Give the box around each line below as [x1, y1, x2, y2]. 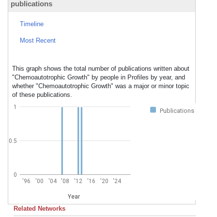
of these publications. [12, 91, 72, 98]
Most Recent [20, 37, 56, 44]
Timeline [20, 20, 44, 28]
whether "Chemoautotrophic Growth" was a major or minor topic [12, 82, 189, 90]
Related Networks [14, 205, 65, 212]
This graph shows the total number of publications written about [12, 65, 189, 72]
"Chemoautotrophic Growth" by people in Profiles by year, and [12, 74, 185, 81]
